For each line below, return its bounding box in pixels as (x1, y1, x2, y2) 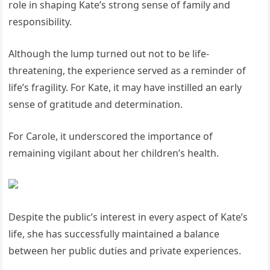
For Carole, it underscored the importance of (8, 130, 213, 143)
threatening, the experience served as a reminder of (8, 64, 246, 78)
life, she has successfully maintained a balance (8, 227, 220, 241)
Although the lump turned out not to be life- (8, 47, 210, 61)
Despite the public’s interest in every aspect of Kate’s (8, 210, 248, 224)
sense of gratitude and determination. (8, 98, 183, 111)
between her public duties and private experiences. (8, 244, 242, 258)
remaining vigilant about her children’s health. (8, 146, 219, 160)
